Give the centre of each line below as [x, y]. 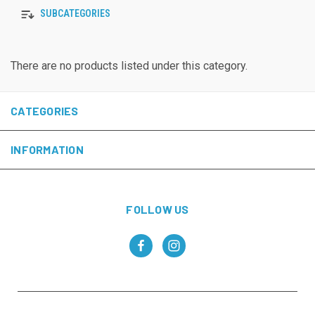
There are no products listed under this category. [129, 66]
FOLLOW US [157, 210]
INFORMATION [47, 150]
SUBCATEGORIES [74, 14]
